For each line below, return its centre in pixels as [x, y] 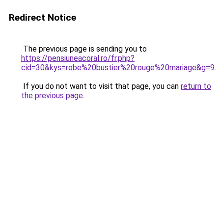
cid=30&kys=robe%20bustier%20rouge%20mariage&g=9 [118, 68]
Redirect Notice [42, 17]
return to [196, 86]
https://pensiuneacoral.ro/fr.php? [78, 58]
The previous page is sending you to [84, 49]
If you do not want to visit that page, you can [101, 86]
